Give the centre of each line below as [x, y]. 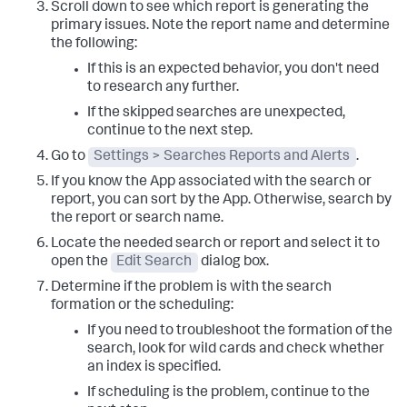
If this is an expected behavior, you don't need [233, 70]
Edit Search [154, 263]
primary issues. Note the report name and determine [220, 26]
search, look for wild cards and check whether [236, 350]
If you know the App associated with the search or [211, 183]
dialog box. [233, 263]
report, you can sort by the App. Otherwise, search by [221, 201]
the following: [94, 45]
